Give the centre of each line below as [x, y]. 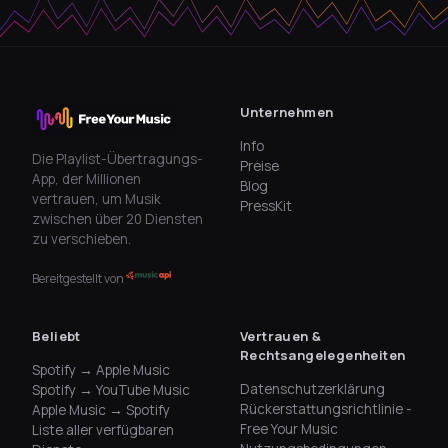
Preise [259, 166]
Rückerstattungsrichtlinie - [326, 409]
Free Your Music [289, 429]
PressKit [266, 206]
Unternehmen [287, 112]
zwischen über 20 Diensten [117, 219]
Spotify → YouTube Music [111, 390]
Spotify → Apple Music [101, 370]
